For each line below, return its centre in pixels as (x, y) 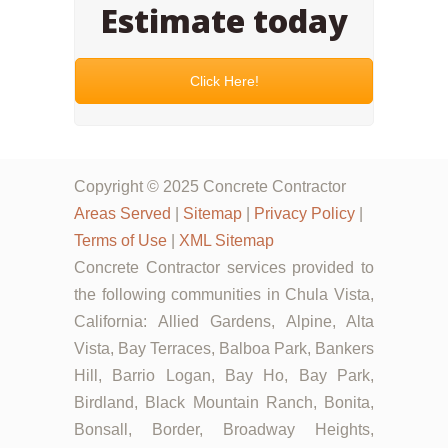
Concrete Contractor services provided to (224, 268)
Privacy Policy (304, 214)
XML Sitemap (226, 241)
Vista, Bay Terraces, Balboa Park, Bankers (224, 349)
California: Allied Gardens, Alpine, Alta (224, 322)
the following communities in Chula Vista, (224, 295)
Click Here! (224, 80)
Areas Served (122, 214)
